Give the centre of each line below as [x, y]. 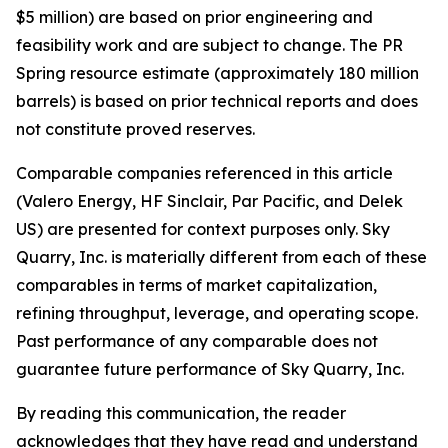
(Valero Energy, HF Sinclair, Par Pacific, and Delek [209, 201]
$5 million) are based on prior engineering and [194, 17]
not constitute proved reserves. [135, 129]
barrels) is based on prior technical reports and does [217, 101]
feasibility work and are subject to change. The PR [209, 45]
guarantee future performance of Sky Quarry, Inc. [210, 369]
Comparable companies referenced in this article [204, 173]
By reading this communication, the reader [181, 413]
